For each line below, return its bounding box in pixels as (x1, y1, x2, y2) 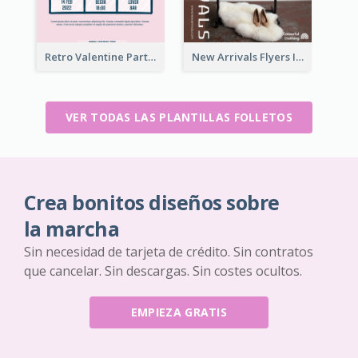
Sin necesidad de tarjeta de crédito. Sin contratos (24, 242, 313, 261)
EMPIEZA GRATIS (130, 304, 228, 320)
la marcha (24, 215, 120, 242)
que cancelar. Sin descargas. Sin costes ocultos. (24, 261, 302, 280)
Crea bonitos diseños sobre (24, 189, 280, 216)
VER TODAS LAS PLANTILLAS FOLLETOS (66, 109, 292, 125)
